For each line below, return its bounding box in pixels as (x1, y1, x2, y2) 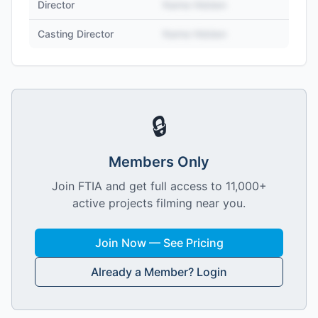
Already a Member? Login (91, 265, 227, 279)
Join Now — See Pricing (94, 236, 224, 250)
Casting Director (38, 28, 114, 40)
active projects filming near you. (72, 196, 246, 210)
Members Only (109, 153, 209, 170)
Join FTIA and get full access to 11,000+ (51, 179, 267, 193)
